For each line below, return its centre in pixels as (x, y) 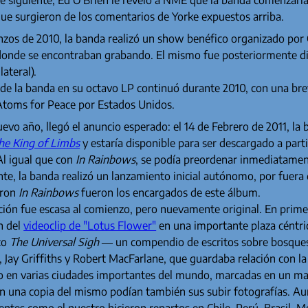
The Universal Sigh (55, 242)
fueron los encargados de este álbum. (170, 192)
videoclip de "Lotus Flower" (90, 225)
